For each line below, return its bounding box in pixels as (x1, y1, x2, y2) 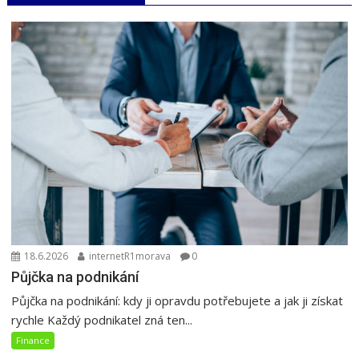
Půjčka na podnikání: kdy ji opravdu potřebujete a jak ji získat (11, 292, 344, 309)
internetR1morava (87, 249, 171, 264)
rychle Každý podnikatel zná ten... (11, 312, 193, 329)
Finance (16, 334, 50, 347)
